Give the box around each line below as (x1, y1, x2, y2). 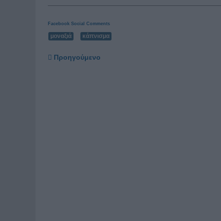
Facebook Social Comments (48, 21, 110, 26)
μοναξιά (50, 32, 72, 39)
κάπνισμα (82, 32, 110, 39)
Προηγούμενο (54, 53, 101, 61)
